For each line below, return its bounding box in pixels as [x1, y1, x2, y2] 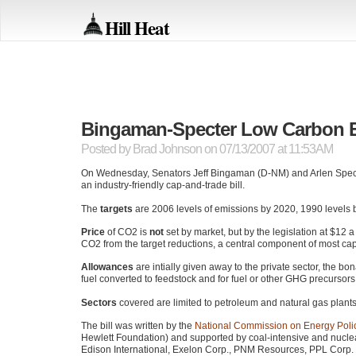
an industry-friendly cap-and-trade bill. [81, 180, 245, 192]
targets [100, 203, 133, 215]
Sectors [81, 296, 117, 308]
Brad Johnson [133, 142, 202, 157]
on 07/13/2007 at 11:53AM [202, 142, 333, 157]
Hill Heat [105, 14, 169, 41]
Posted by [81, 142, 133, 157]
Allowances [81, 261, 133, 273]
